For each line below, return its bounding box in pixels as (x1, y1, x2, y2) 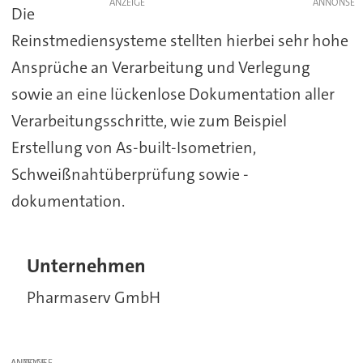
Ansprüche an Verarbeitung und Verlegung (11, 56, 310, 78)
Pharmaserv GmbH (27, 286, 161, 308)
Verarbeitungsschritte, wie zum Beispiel (11, 109, 287, 131)
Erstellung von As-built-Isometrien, (11, 136, 256, 158)
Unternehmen (27, 254, 147, 280)
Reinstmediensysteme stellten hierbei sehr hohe (11, 29, 348, 51)
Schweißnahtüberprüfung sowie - (11, 163, 249, 185)
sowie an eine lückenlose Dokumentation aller (11, 83, 335, 105)
